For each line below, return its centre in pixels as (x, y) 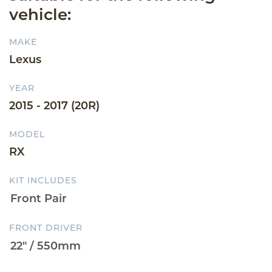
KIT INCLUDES (43, 180)
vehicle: (40, 14)
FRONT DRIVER (46, 227)
